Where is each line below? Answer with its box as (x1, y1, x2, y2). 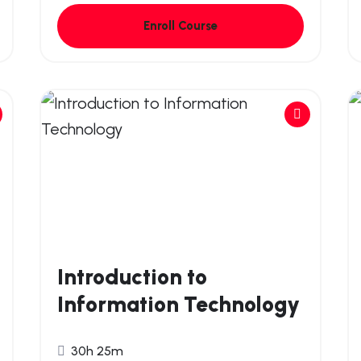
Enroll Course (143, 18, 218, 33)
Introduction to (56, 263, 207, 290)
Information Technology (56, 290, 300, 317)
